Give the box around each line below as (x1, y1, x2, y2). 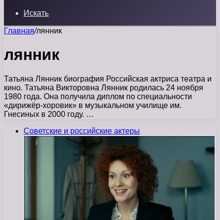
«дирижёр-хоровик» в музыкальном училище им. (4, 101, 182, 110)
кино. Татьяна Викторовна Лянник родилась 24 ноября (4, 83, 203, 92)
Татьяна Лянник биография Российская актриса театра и (4, 74, 212, 83)
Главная (4, 27, 34, 35)
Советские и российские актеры (24, 126, 140, 135)
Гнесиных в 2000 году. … (4, 110, 94, 118)
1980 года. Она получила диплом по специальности (4, 92, 192, 101)
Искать (24, 9, 49, 17)
